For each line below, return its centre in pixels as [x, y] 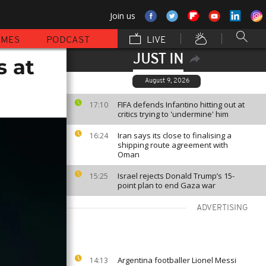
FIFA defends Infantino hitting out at [181, 104]
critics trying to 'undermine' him [173, 114]
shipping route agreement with [173, 145]
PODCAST [68, 40]
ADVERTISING [222, 208]
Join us [123, 16]
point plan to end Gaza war [167, 185]
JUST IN [158, 60]
